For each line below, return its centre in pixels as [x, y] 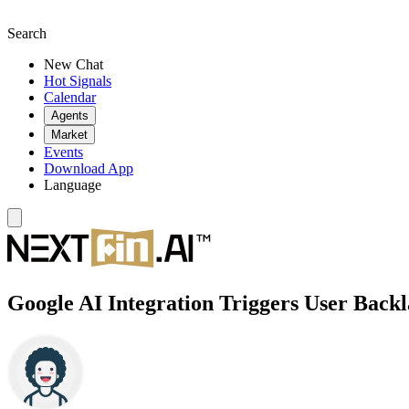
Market [69, 135]
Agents [70, 115]
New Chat [73, 64]
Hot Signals [78, 81]
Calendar [70, 97]
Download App [89, 168]
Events [63, 152]
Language [73, 185]
